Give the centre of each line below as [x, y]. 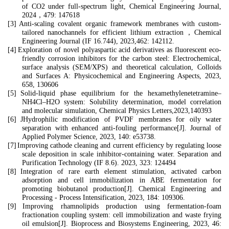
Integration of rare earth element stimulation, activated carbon [121, 171]
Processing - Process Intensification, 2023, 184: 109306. [104, 198]
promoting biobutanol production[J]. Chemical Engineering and [122, 189]
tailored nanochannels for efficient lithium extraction [103, 32]
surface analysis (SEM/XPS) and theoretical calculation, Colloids [122, 67]
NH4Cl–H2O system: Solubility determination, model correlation [122, 102]
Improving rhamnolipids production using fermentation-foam [122, 206]
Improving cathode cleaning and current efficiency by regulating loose [120, 145]
